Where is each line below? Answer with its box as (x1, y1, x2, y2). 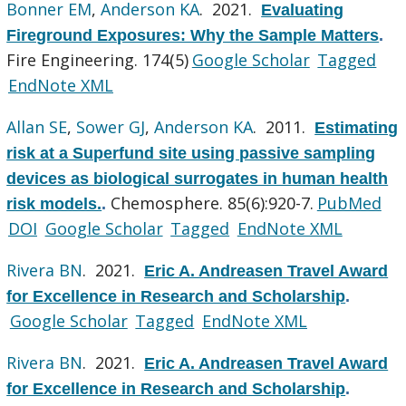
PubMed (316, 191, 382, 214)
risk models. (6, 194, 102, 213)
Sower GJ (76, 115, 146, 138)
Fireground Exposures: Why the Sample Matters (6, 25, 380, 44)
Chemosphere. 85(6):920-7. (111, 191, 314, 214)
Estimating (314, 118, 399, 137)
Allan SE (6, 115, 68, 138)
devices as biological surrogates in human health (6, 169, 389, 188)
